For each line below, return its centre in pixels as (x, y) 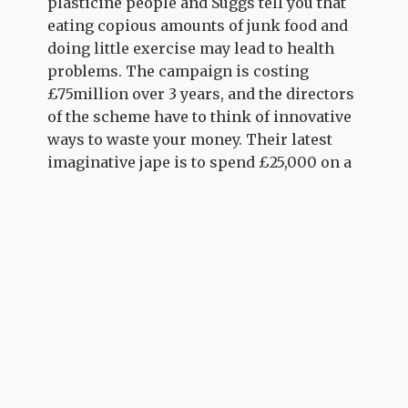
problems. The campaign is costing (178, 71)
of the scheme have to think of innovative (200, 117)
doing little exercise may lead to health (191, 48)
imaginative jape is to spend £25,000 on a (200, 162)
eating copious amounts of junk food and (198, 25)
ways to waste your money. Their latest (190, 139)
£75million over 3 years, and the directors (201, 94)
